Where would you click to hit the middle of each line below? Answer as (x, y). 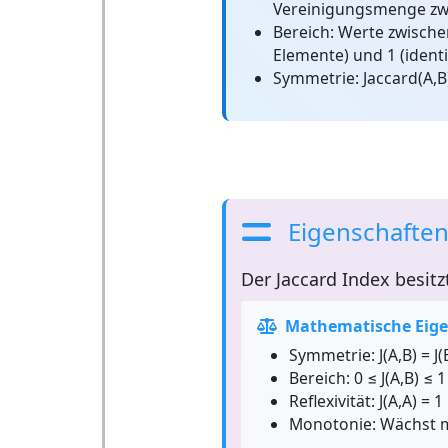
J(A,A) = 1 (408, 401)
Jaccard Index (332, 279)
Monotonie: (332, 424)
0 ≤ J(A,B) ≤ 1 (397, 378)
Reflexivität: (331, 401)
